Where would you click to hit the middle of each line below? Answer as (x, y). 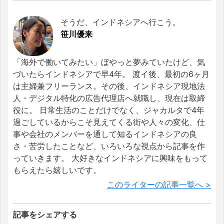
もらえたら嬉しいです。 (57, 170)
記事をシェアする (45, 214)
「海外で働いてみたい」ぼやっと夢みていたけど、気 (109, 62)
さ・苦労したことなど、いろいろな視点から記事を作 (109, 146)
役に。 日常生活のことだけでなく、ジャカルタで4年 (109, 110)
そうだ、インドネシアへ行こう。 (120, 22)
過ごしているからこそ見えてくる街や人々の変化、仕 (109, 122)
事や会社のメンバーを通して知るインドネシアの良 (105, 134)
